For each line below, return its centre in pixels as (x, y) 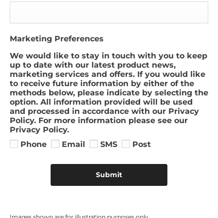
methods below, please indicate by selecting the (109, 92)
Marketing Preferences (57, 38)
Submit (109, 175)
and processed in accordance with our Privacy (104, 111)
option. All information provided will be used (101, 102)
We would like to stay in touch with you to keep (109, 55)
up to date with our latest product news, (93, 65)
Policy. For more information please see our (99, 120)
